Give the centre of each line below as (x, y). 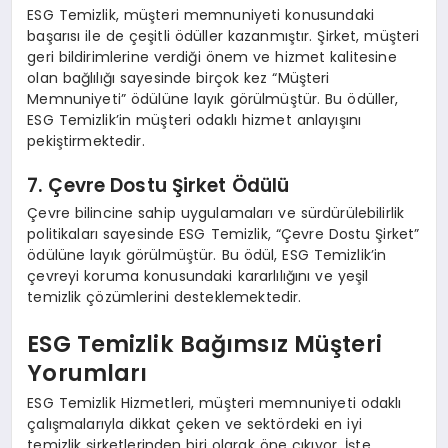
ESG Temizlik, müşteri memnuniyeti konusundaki (200, 14)
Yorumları (87, 373)
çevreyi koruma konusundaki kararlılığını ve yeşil (198, 275)
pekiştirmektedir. (86, 140)
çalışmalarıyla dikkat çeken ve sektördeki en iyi (194, 423)
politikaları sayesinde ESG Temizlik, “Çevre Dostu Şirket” (223, 233)
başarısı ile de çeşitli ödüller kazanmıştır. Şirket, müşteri (223, 35)
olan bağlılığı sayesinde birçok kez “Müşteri (178, 77)
